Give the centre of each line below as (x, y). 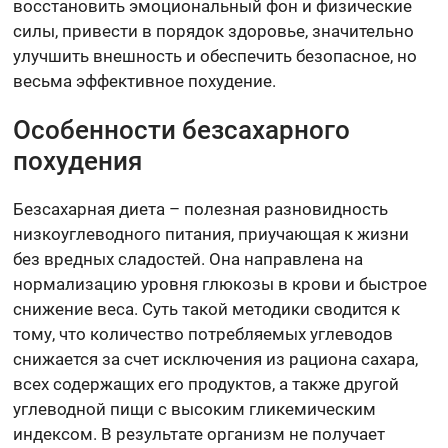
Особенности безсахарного (182, 130)
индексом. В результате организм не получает (199, 434)
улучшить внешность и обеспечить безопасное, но (215, 56)
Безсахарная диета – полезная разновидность (201, 209)
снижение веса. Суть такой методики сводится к (207, 309)
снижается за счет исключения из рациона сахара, (216, 359)
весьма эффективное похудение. (145, 81)
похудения (78, 161)
